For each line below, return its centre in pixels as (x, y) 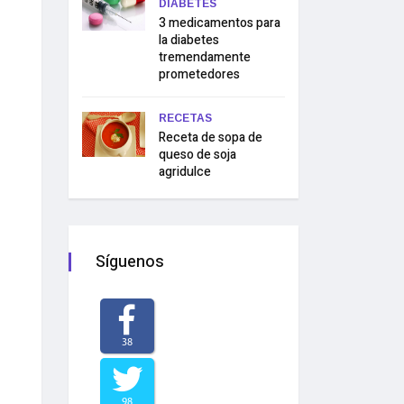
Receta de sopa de (211, 138)
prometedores (199, 74)
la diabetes (189, 40)
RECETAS (185, 118)
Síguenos (130, 262)
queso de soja (197, 155)
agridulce (185, 172)
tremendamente (205, 57)
